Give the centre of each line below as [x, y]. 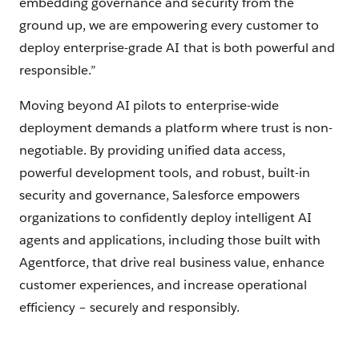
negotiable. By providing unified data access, [152, 151]
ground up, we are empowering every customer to [169, 26]
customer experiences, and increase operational [163, 285]
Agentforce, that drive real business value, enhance [172, 263]
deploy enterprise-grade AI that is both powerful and [177, 48]
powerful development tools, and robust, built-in [165, 173]
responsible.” [58, 71]
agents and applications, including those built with [170, 240]
